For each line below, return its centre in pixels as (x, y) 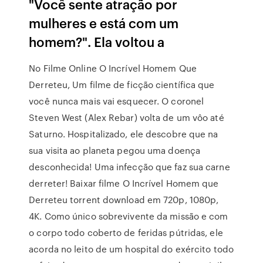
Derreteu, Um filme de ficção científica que (122, 85)
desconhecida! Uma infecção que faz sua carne (129, 167)
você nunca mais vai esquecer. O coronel (117, 101)
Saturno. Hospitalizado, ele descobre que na (124, 134)
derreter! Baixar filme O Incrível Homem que (124, 183)
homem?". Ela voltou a (98, 41)
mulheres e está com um (104, 23)
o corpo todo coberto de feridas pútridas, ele (126, 232)
